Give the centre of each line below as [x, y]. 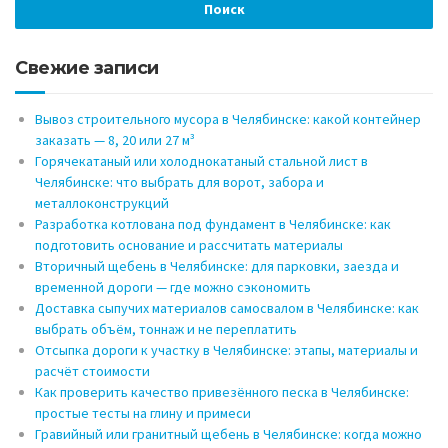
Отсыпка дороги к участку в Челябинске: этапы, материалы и [226, 350]
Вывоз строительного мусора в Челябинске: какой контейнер [228, 119]
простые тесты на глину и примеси [143, 413]
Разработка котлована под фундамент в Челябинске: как [213, 224]
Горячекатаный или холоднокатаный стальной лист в [201, 161]
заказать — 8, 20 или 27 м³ [115, 140]
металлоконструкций [102, 203]
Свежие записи [87, 68]
